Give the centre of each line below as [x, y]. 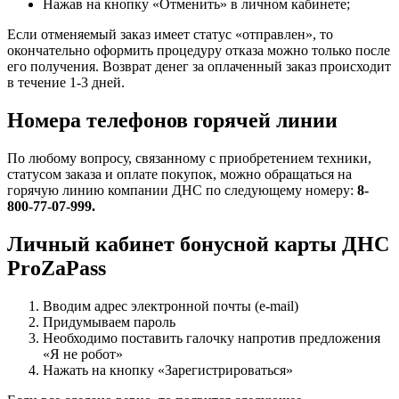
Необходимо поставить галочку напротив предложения [212, 338]
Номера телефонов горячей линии [172, 120]
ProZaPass [57, 268]
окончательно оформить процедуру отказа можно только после [199, 50]
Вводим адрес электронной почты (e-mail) [171, 305]
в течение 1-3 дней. [66, 82]
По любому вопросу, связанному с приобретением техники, [189, 158]
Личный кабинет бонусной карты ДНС [198, 244]
